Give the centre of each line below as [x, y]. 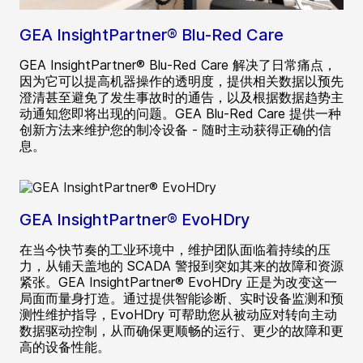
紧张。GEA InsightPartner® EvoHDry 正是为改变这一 [178, 282]
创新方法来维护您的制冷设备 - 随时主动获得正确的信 [175, 130]
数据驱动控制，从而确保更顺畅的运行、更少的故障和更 [181, 331]
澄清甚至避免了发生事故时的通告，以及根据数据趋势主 [181, 98]
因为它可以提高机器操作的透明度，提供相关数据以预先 [181, 81]
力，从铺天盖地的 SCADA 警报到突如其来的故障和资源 [181, 266]
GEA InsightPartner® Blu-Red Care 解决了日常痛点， [178, 65]
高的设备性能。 [65, 347]
